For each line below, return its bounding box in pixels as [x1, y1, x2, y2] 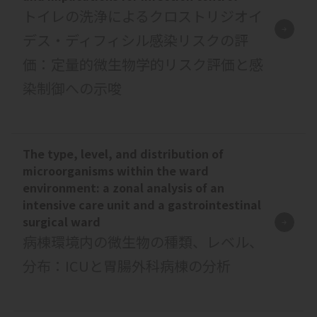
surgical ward [23, 212, 100, 230]
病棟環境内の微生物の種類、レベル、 [23, 231, 263, 252]
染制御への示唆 [23, 77, 122, 98]
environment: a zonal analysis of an [23, 178, 224, 196]
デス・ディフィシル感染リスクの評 [23, 29, 248, 50]
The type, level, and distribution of [23, 144, 224, 162]
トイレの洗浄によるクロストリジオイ [23, 5, 263, 26]
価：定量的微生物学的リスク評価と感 [23, 53, 263, 74]
